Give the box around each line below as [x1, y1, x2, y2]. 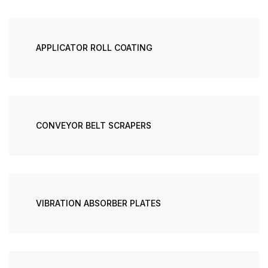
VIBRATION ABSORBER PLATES [35, 198, 161, 208]
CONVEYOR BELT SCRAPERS [35, 120, 151, 130]
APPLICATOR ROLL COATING [35, 42, 153, 53]
